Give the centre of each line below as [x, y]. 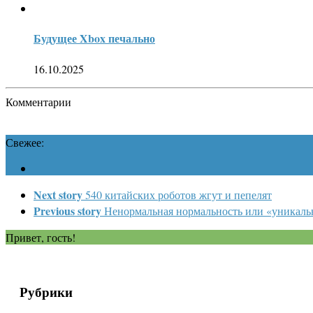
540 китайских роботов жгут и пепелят [179, 194]
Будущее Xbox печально [94, 38]
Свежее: [25, 142]
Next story [58, 194]
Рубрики [46, 292]
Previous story [67, 210]
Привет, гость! [41, 237]
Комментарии [38, 101]
